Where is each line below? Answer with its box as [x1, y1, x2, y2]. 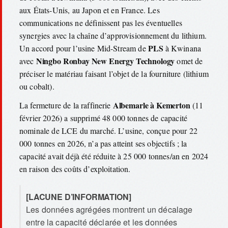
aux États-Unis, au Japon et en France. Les [19, 4, 160, 15]
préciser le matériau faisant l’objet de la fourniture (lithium [19, 68, 209, 79]
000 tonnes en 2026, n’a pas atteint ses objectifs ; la [19, 138, 187, 149]
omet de [175, 55, 203, 66]
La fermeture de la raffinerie [19, 100, 113, 111]
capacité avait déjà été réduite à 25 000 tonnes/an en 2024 [19, 151, 209, 162]
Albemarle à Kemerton [112, 99, 190, 111]
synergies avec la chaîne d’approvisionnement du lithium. [19, 30, 207, 41]
